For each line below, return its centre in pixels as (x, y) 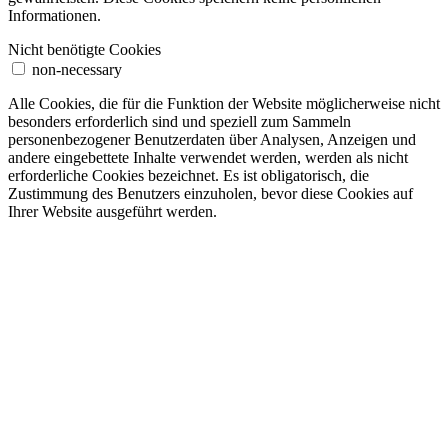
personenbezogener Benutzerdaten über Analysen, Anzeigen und (212, 139)
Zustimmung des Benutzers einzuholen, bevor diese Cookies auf (210, 193)
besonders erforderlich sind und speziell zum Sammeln (179, 121)
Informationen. (54, 15)
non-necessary (77, 69)
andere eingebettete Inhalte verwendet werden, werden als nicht (208, 157)
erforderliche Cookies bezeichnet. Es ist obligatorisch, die (188, 175)
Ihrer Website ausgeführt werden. (112, 211)
